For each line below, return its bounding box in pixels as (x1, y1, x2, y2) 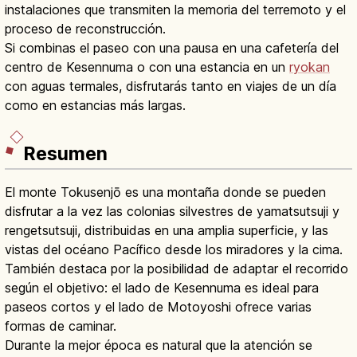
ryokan (289, 58, 330, 75)
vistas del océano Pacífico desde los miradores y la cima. (5, 241, 343, 258)
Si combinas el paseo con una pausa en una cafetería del (5, 39, 339, 56)
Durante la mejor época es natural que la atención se (5, 337, 312, 354)
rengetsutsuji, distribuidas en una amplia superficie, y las (5, 222, 328, 239)
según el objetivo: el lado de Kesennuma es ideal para (5, 280, 319, 296)
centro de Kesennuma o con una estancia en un (5, 58, 289, 75)
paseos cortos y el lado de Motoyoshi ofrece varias (5, 299, 312, 316)
